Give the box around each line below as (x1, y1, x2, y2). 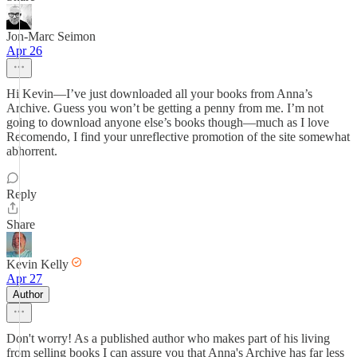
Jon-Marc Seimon (6, 29, 96, 43)
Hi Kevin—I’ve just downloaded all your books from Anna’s (6, 87, 312, 100)
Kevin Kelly (6, 257, 69, 271)
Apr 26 (6, 44, 42, 57)
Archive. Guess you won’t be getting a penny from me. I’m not (6, 101, 324, 115)
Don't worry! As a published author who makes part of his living (6, 331, 330, 345)
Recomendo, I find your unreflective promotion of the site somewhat (6, 130, 350, 143)
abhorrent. (6, 144, 57, 158)
